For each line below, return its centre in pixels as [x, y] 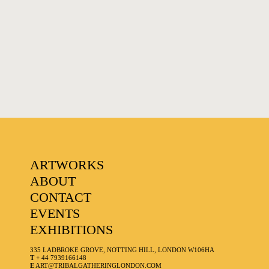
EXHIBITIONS [72, 230]
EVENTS [55, 214]
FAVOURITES [47, 27]
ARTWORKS [67, 165]
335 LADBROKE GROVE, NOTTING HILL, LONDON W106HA [122, 250]
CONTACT [61, 198]
